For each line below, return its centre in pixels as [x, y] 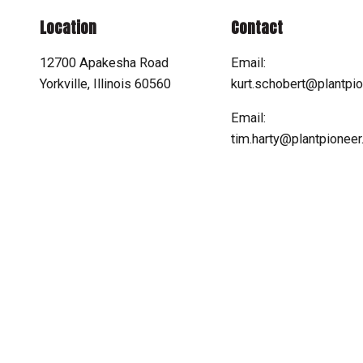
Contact [257, 28]
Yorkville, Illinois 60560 [105, 83]
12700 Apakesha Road [104, 62]
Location [68, 28]
